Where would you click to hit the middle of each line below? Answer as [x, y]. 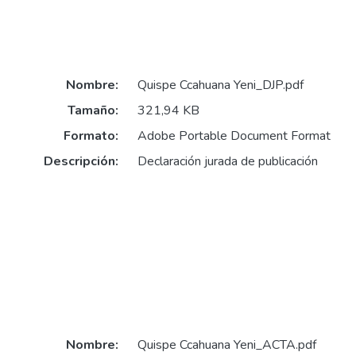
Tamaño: [93, 111]
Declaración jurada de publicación [227, 162]
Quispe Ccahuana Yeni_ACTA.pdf [226, 345]
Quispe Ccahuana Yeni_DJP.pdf [220, 85]
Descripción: [81, 162]
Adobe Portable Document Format [234, 136]
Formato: [91, 136]
